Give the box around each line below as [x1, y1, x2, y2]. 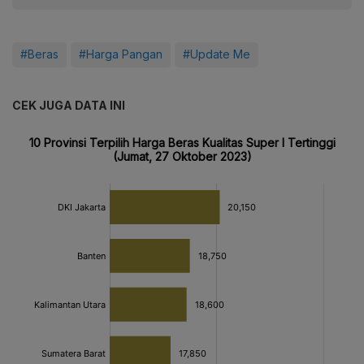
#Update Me [183, 47, 250, 62]
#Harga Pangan [79, 47, 162, 62]
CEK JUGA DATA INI [12, 98, 125, 113]
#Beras [20, 47, 58, 62]
